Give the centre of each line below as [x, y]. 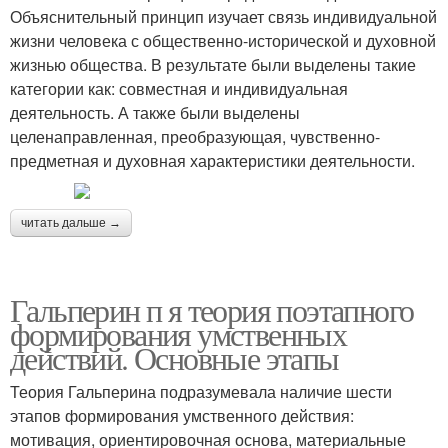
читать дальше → [71, 223]
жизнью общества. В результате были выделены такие [213, 64]
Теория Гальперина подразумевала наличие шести [201, 391]
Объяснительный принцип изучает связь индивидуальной [223, 16]
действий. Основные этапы [174, 357]
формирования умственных [178, 333]
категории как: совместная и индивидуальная [179, 88]
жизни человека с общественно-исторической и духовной [223, 40]
